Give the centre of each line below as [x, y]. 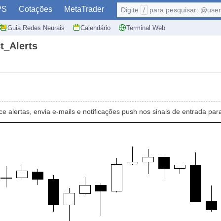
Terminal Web [146, 28]
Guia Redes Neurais [36, 28]
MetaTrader [84, 9]
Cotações [36, 9]
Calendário [95, 28]
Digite [131, 10]
